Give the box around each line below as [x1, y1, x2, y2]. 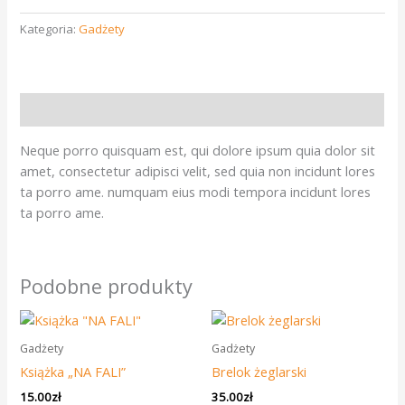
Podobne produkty [20, 273, 193, 300]
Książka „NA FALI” [20, 363, 127, 381]
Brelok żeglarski [212, 363, 306, 381]
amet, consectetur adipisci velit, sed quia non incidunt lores [20, 161, 376, 180]
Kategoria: [20, 21, 80, 38]
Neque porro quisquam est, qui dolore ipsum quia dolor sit [20, 140, 376, 159]
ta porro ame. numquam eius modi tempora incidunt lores [20, 182, 372, 201]
